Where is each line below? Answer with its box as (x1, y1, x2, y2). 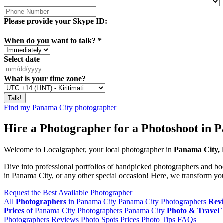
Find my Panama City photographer (4, 103, 116, 111)
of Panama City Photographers (24, 206, 124, 215)
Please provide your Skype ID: (4, 17, 107, 25)
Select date (4, 55, 40, 63)
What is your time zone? (4, 74, 86, 83)
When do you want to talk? (4, 36, 98, 45)
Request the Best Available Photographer (4, 188, 132, 197)
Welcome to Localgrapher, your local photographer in (4, 145, 174, 154)
